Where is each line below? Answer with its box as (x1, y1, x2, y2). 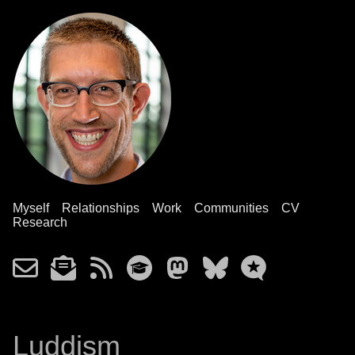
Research (13, 216, 67, 229)
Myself (13, 201, 49, 215)
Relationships (62, 201, 139, 215)
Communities (194, 201, 269, 215)
